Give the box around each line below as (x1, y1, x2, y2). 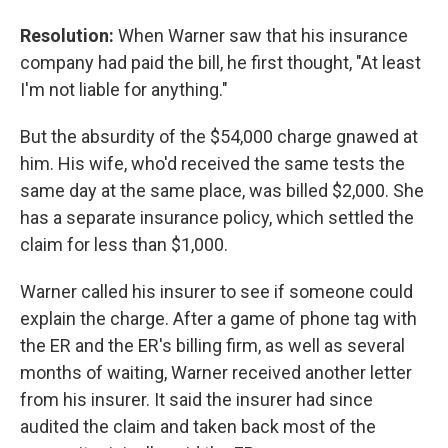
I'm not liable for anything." (20, 78, 228, 100)
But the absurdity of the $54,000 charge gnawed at (20, 125, 418, 147)
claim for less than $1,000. (20, 233, 228, 255)
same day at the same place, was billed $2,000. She (20, 179, 424, 201)
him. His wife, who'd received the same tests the (20, 152, 405, 174)
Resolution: (20, 24, 114, 46)
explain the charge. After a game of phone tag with (20, 307, 417, 329)
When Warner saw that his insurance (114, 24, 408, 46)
